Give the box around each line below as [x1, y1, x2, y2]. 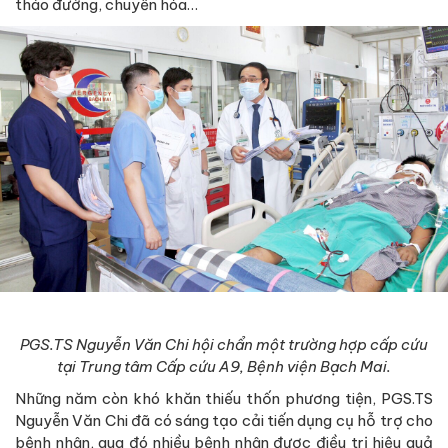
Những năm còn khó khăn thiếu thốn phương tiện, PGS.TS [15, 388, 433, 408]
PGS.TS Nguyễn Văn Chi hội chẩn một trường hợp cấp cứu [20, 334, 428, 354]
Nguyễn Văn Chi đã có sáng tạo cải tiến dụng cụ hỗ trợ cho [15, 410, 433, 430]
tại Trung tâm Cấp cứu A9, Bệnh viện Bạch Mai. [57, 356, 391, 376]
